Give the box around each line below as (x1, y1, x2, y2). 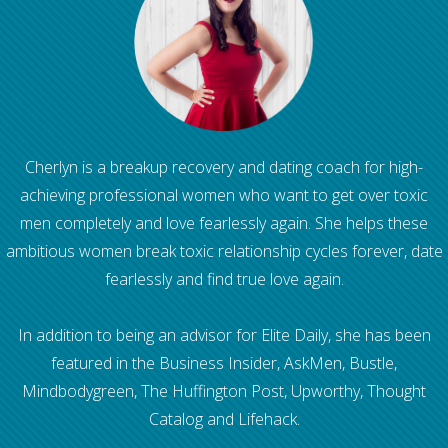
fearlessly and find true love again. (104, 268, 344, 291)
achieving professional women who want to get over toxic (20, 184, 428, 207)
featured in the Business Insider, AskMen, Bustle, (51, 352, 397, 375)
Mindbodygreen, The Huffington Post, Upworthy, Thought (22, 380, 426, 403)
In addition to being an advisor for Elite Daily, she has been (17, 324, 431, 347)
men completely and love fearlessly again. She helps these (20, 212, 428, 235)
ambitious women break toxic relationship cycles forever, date (5, 240, 443, 263)
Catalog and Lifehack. (148, 408, 300, 431)
